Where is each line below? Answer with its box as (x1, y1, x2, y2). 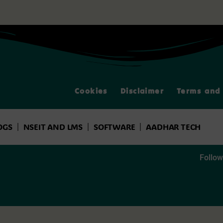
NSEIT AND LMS (23, 121, 83, 132)
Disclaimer (120, 86, 164, 96)
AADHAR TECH (146, 121, 201, 132)
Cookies (75, 86, 108, 96)
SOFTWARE (93, 121, 135, 132)
